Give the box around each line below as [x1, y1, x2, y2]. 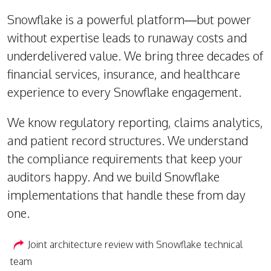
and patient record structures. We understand [7, 132, 248, 148]
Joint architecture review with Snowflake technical [28, 238, 243, 250]
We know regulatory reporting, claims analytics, [7, 114, 263, 130]
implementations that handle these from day [7, 187, 246, 203]
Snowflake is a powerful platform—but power [7, 11, 251, 27]
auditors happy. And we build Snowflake [7, 169, 220, 184]
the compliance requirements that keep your [7, 151, 243, 166]
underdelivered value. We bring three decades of [7, 48, 263, 64]
